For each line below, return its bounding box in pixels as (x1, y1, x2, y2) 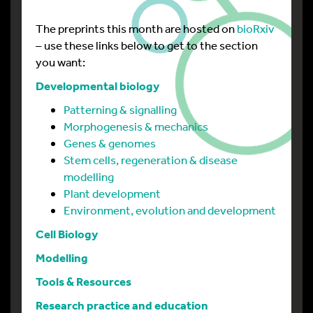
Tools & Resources (36, 274, 131, 289)
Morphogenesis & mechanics (64, 119, 208, 133)
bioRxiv (237, 21, 275, 36)
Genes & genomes (64, 136, 156, 150)
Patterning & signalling (64, 102, 177, 117)
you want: (36, 54, 85, 69)
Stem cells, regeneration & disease (64, 152, 238, 167)
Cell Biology (36, 226, 98, 241)
